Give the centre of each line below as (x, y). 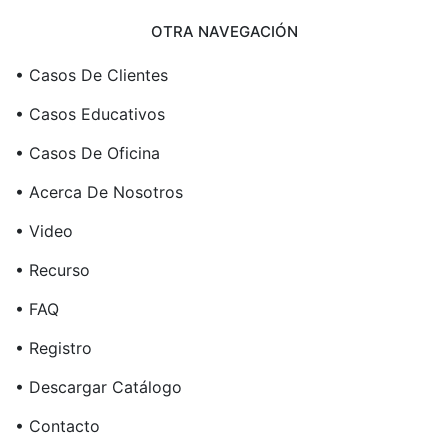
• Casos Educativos (90, 113)
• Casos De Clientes (91, 74)
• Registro (53, 347)
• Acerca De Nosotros (99, 191)
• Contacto (57, 425)
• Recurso (52, 269)
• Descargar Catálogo (98, 386)
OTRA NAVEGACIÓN (224, 31)
